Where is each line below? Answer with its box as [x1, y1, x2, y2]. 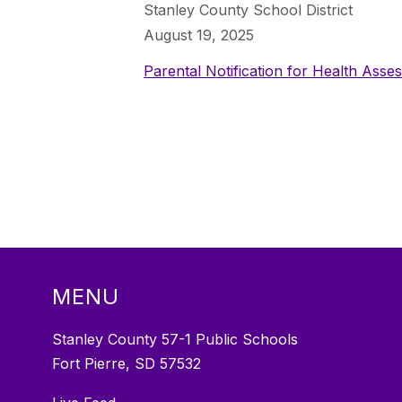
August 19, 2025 [144, 26, 254, 44]
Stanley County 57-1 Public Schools [52, 330, 299, 349]
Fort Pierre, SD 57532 [52, 354, 202, 373]
